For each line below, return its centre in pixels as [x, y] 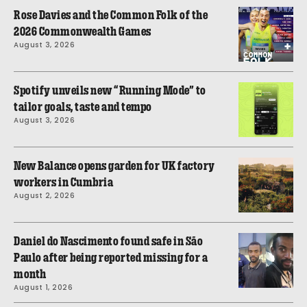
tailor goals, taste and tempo [83, 107]
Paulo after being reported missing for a [111, 257]
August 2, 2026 [44, 195]
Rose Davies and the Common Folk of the [111, 15]
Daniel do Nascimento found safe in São [108, 241]
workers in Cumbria [63, 182]
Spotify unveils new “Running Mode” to [110, 90]
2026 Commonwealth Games [83, 31]
